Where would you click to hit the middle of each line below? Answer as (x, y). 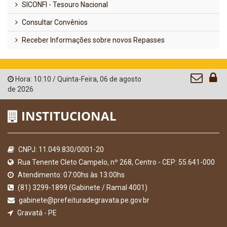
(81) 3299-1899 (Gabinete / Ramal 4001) (82, 187)
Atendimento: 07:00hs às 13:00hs (70, 175)
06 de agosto (121, 79)
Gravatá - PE (36, 213)
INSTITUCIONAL (67, 116)
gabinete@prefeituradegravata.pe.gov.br (83, 200)
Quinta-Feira (77, 79)
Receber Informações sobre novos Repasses (92, 40)
